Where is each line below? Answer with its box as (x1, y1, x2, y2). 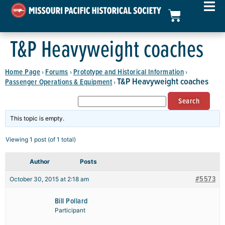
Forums (45, 66, 68, 77)
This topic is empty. (10, 115, 65, 122)
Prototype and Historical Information (73, 66, 184, 77)
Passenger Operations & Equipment (5, 76, 113, 87)
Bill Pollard (55, 195, 88, 206)
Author (30, 158, 50, 165)
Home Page (5, 66, 41, 77)
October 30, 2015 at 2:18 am (10, 175, 89, 183)
